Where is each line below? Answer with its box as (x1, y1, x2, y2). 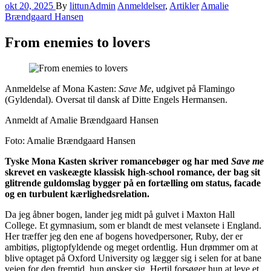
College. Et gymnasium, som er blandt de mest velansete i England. (5, 220, 261, 230)
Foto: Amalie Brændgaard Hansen (5, 135, 143, 146)
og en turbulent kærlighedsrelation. (5, 188, 149, 199)
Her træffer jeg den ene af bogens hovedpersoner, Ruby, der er (5, 230, 243, 241)
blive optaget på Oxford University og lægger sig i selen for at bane (5, 252, 261, 263)
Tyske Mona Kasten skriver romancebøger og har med (5, 155, 231, 166)
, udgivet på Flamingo (151, 83, 235, 94)
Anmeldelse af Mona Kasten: (5, 83, 119, 94)
